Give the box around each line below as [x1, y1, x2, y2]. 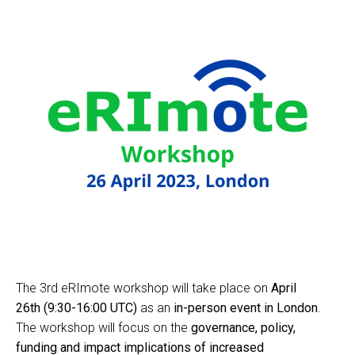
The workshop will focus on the [16, 320, 191, 336]
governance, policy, [191, 320, 296, 336]
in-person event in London [174, 300, 318, 316]
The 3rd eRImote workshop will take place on [16, 281, 271, 296]
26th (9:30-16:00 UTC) [16, 300, 137, 316]
